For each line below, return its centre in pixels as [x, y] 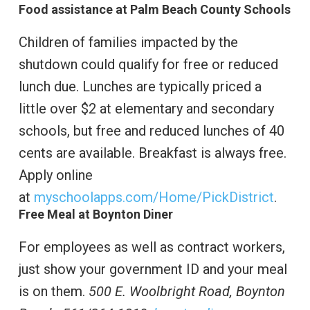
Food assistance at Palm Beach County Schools [154, 10]
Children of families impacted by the [128, 43]
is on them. [53, 292]
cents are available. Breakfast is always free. [152, 153]
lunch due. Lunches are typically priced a [140, 87]
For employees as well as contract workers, [152, 247]
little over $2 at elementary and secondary [146, 109]
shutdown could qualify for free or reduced [148, 65]
